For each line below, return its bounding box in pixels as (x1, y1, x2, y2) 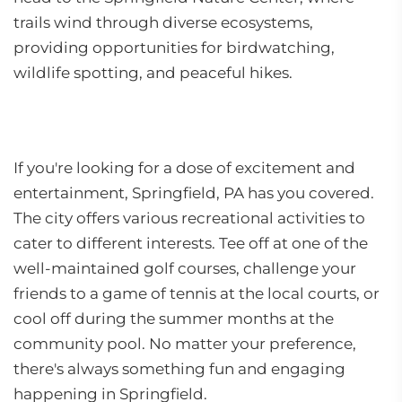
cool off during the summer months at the (13, 310, 334, 328)
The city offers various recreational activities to (13, 209, 365, 227)
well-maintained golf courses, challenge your (13, 259, 356, 277)
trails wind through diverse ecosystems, (13, 13, 313, 31)
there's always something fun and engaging (13, 360, 345, 378)
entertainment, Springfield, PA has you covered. (13, 184, 374, 202)
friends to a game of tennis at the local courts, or (13, 284, 380, 302)
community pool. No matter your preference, (13, 335, 356, 353)
